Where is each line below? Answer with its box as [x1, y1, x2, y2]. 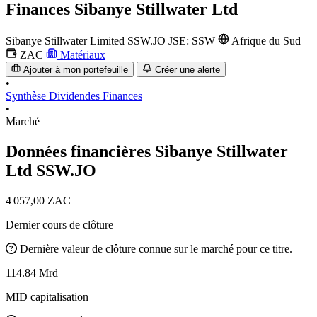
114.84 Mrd [6, 266, 58, 279]
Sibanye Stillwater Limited [6, 34, 125, 47]
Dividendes [49, 90, 103, 103]
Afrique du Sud [229, 34, 301, 47]
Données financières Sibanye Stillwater [6, 142, 288, 161]
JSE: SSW [168, 34, 218, 47]
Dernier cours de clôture [6, 218, 113, 231]
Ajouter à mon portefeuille [23, 64, 129, 76]
